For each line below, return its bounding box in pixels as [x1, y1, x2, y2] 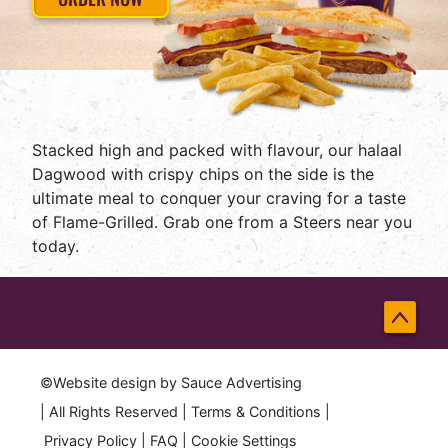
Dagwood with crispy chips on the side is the [32, 163, 374, 184]
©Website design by [40, 373, 177, 391]
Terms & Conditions [191, 402, 321, 420]
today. [32, 235, 79, 256]
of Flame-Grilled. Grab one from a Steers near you [32, 211, 412, 232]
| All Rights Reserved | [40, 402, 187, 420]
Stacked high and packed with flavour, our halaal [32, 139, 402, 160]
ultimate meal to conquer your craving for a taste [32, 187, 406, 208]
